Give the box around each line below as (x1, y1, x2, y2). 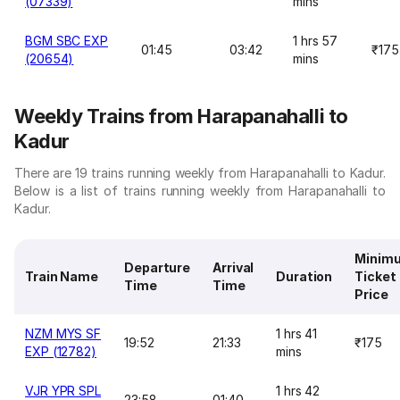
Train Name (25, 269, 99, 284)
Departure (124, 260, 191, 275)
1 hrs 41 (276, 326, 318, 341)
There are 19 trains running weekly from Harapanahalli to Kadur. (14, 165, 386, 180)
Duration (276, 269, 333, 284)
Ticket (354, 269, 396, 284)
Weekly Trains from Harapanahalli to (14, 104, 349, 128)
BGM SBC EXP (25, 33, 109, 48)
